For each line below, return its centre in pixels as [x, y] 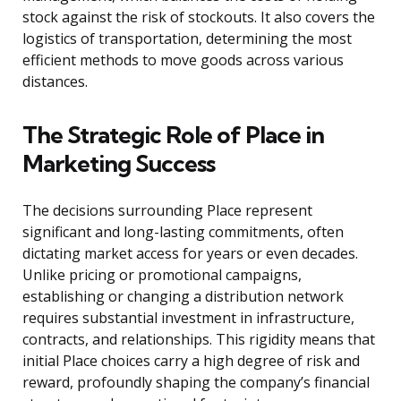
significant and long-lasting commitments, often [183, 232]
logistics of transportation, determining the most [187, 39]
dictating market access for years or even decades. [190, 254]
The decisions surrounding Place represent [167, 211]
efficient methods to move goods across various [183, 60]
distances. [55, 82]
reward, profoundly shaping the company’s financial [196, 383]
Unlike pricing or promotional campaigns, [162, 275]
